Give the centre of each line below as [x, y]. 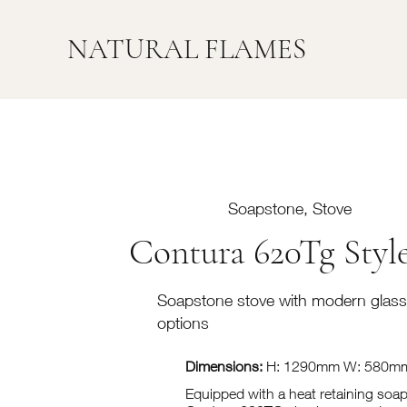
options [183, 323]
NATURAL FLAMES [187, 49]
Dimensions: [224, 367]
